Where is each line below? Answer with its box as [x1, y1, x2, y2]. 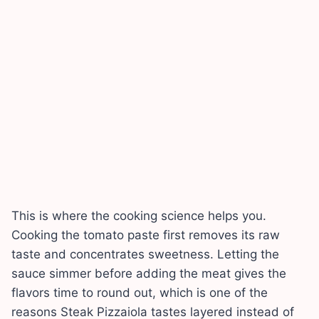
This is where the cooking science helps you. [11, 208, 266, 223]
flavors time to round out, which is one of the [11, 285, 268, 300]
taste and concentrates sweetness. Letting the [11, 246, 279, 261]
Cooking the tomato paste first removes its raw [11, 227, 280, 242]
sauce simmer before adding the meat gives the [11, 266, 286, 281]
